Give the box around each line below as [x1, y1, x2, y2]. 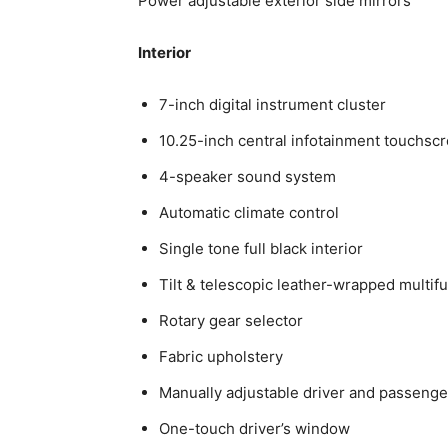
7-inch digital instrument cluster [159, 95, 386, 115]
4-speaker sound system [159, 167, 336, 187]
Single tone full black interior [159, 239, 363, 259]
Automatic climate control [159, 203, 339, 223]
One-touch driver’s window [159, 419, 350, 439]
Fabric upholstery [159, 347, 283, 367]
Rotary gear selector [159, 311, 303, 331]
